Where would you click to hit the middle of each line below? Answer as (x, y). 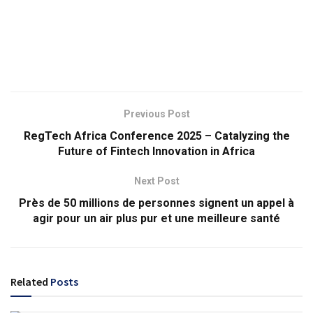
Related (29, 282)
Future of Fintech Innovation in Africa (156, 152)
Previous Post (156, 114)
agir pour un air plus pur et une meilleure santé (156, 219)
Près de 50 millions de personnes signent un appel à (156, 203)
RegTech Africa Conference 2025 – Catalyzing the (156, 136)
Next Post (156, 181)
